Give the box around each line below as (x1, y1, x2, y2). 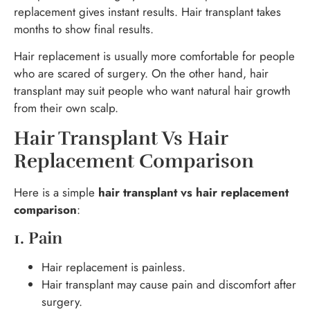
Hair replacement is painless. (42, 259, 185, 276)
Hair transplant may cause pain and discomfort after (42, 276, 296, 293)
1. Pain (14, 228, 62, 249)
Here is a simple (14, 183, 98, 201)
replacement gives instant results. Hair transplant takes (14, 3, 281, 20)
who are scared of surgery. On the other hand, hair (14, 65, 268, 82)
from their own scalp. (14, 100, 118, 117)
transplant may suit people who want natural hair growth (14, 82, 291, 100)
